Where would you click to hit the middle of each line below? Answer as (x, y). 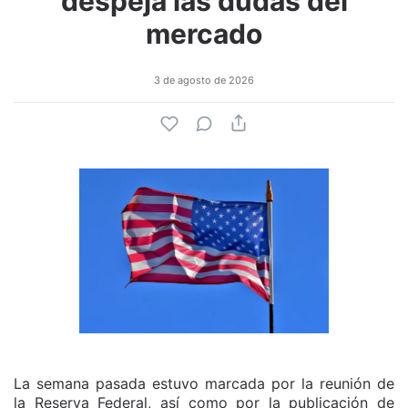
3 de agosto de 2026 (204, 81)
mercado (204, 34)
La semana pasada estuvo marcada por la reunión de (204, 383)
